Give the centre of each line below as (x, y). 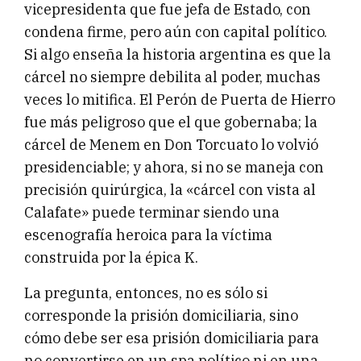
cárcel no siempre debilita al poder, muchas (172, 77)
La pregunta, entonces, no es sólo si (146, 293)
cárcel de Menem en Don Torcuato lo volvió (171, 145)
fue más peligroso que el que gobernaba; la (171, 122)
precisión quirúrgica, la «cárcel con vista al (170, 190)
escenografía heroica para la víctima (148, 235)
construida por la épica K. (111, 258)
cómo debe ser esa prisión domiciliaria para (172, 338)
